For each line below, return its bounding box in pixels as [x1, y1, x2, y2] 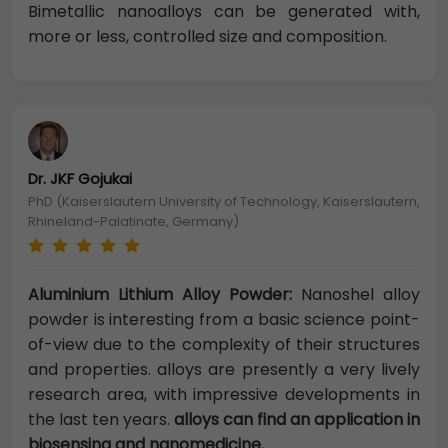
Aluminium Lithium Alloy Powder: [28, 283, 292, 307]
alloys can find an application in [174, 408, 420, 432]
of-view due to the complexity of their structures [28, 333, 420, 357]
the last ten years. [28, 408, 174, 432]
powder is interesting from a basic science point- [28, 308, 420, 332]
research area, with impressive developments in [28, 383, 420, 407]
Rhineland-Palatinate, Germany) [28, 212, 239, 232]
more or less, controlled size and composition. [28, 25, 387, 49]
